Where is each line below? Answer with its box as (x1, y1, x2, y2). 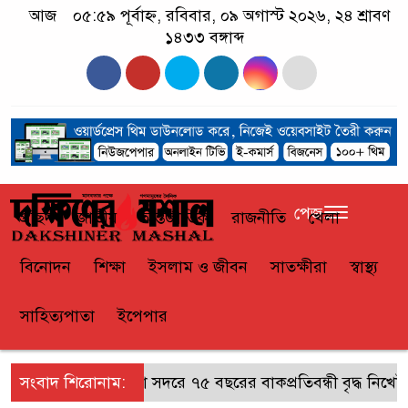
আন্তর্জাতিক (140, 208, 209, 229)
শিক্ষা (94, 257, 126, 278)
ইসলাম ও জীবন (148, 257, 248, 278)
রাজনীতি (231, 208, 286, 229)
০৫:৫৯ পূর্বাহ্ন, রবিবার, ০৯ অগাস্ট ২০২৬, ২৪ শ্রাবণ (73, 5, 391, 25)
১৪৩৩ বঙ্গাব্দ (164, 27, 244, 47)
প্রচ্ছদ (20, 208, 54, 229)
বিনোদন (20, 257, 71, 278)
